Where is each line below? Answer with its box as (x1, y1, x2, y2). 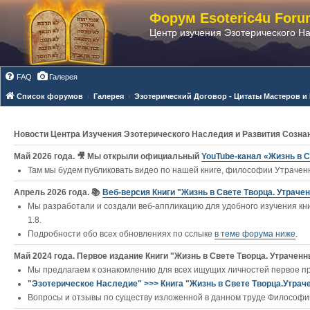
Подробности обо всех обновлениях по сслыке (28, 229, 215, 239)
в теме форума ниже (215, 229, 295, 239)
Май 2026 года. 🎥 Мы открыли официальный (14, 152, 201, 161)
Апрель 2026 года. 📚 (14, 188, 102, 197)
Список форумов (17, 92, 83, 100)
